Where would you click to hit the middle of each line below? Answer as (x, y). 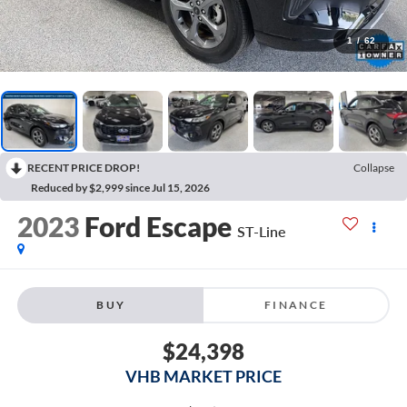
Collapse (374, 167)
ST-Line (261, 232)
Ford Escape (158, 227)
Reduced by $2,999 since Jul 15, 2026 (120, 187)
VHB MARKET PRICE (203, 376)
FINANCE (296, 304)
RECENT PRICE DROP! (84, 167)
